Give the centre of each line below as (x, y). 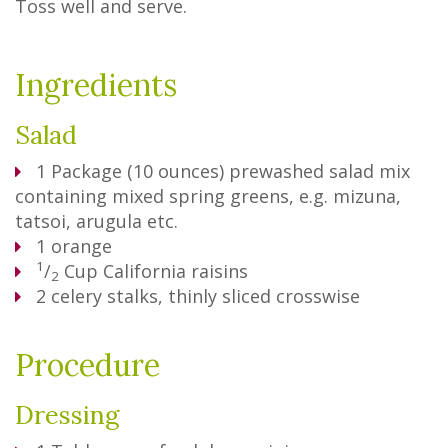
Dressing (67, 415)
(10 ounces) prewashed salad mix (268, 171)
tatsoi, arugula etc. (96, 221)
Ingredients (96, 85)
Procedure (87, 365)
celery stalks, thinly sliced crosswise (205, 296)
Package (86, 171)
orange (81, 246)
